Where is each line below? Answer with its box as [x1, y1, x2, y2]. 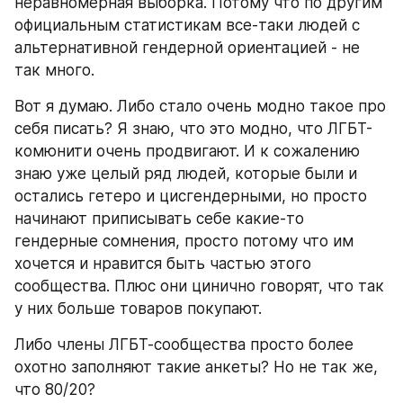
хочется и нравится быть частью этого [14, 255, 311, 273]
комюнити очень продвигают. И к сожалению [14, 142, 360, 160]
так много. [14, 61, 94, 79]
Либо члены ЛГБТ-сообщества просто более [14, 336, 354, 354]
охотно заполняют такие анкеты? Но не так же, [14, 358, 378, 376]
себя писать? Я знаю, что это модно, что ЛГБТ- [14, 120, 372, 138]
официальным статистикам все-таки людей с [14, 16, 360, 34]
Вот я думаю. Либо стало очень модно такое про [14, 97, 386, 115]
